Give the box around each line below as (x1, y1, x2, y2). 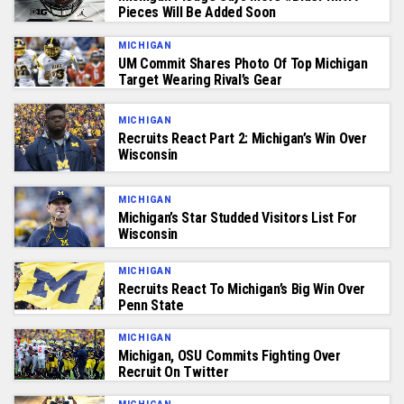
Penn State (118, 296, 184, 314)
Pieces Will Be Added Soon (118, 3, 276, 21)
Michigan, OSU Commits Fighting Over (118, 346, 341, 364)
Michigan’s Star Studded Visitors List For (118, 209, 357, 227)
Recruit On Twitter (118, 363, 229, 381)
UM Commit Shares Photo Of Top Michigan (118, 55, 368, 73)
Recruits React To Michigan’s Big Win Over (118, 280, 365, 298)
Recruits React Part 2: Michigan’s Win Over (118, 130, 367, 148)
